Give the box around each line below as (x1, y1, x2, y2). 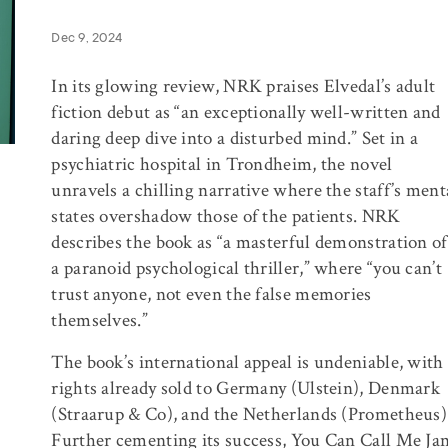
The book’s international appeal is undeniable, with (51, 350, 444, 375)
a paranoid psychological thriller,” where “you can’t (51, 256, 442, 281)
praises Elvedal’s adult (262, 74, 436, 99)
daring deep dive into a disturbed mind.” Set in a (51, 126, 419, 151)
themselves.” (51, 308, 148, 333)
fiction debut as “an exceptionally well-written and (51, 100, 441, 125)
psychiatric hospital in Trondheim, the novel (51, 152, 393, 177)
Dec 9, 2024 (51, 30, 123, 45)
